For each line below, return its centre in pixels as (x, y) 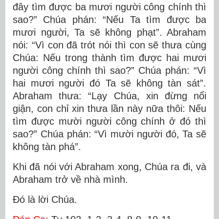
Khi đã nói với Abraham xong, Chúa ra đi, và (109, 167)
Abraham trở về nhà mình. (70, 179)
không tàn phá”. (47, 147)
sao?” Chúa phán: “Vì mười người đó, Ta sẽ (109, 134)
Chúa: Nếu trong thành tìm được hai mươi (109, 58)
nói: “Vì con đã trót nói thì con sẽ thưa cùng (109, 45)
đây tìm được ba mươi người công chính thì (109, 7)
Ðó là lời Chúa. (45, 199)
